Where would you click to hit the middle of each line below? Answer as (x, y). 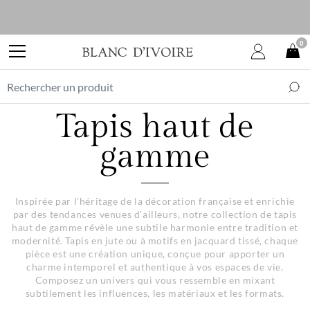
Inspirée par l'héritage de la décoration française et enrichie (155, 201)
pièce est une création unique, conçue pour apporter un (155, 254)
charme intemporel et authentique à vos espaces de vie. (155, 267)
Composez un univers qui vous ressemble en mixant (155, 280)
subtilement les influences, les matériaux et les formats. (155, 293)
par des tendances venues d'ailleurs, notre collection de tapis (155, 214)
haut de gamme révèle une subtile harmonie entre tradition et (155, 227)
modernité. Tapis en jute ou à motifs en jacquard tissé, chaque (155, 240)
